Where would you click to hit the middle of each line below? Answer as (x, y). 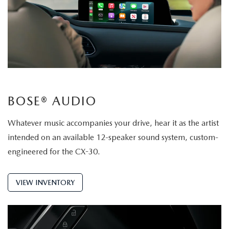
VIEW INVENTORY (45, 183)
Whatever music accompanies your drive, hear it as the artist (113, 123)
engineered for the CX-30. (54, 152)
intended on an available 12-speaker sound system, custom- (113, 138)
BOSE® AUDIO (52, 101)
